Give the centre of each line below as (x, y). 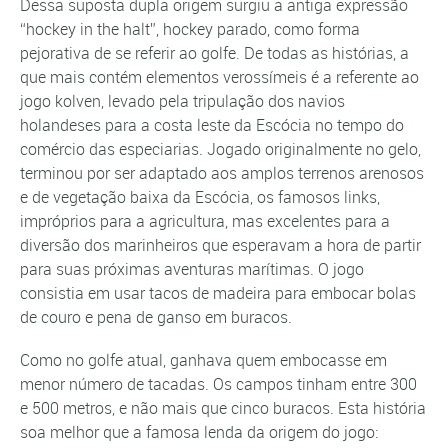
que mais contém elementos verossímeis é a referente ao (219, 77)
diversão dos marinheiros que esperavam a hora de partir (220, 245)
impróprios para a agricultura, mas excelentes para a (205, 221)
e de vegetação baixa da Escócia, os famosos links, (200, 197)
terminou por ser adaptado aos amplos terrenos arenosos (222, 173)
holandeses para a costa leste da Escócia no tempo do (212, 125)
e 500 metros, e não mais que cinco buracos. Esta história (223, 408)
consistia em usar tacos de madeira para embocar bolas (218, 293)
